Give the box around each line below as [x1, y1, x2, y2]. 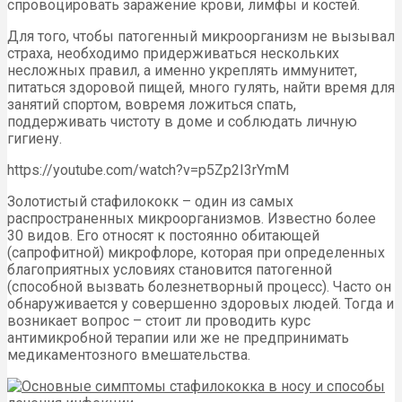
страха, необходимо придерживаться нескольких [7, 45, 339, 63]
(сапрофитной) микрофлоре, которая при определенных [7, 244, 385, 262]
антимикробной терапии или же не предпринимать [7, 329, 349, 347]
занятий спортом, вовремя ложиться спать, [7, 96, 296, 114]
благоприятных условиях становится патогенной [7, 261, 332, 279]
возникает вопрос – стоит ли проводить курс [7, 312, 310, 330]
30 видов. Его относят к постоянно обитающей [7, 227, 319, 245]
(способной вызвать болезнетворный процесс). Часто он [7, 278, 391, 296]
